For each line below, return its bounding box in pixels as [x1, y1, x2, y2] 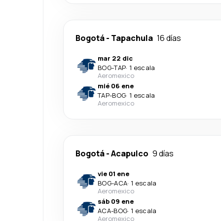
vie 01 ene [98, 169, 129, 178]
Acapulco [111, 148, 148, 159]
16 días [157, 33, 181, 43]
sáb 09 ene [98, 197, 134, 206]
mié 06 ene [98, 81, 134, 90]
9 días [152, 148, 174, 159]
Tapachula [111, 33, 153, 43]
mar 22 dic [98, 54, 133, 63]
